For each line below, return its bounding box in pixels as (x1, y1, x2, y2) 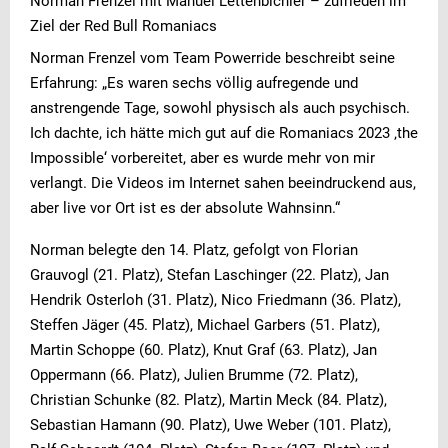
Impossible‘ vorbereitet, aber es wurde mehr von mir (30, 149, 375, 168)
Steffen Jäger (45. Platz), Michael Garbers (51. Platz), (30, 316, 380, 335)
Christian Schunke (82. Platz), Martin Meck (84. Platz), (30, 391, 387, 410)
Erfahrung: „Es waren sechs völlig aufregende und (30, 74, 358, 93)
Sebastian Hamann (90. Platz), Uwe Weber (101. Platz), (30, 416, 391, 435)
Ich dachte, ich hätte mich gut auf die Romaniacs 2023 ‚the (30, 124, 418, 143)
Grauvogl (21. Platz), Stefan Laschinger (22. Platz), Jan (30, 266, 389, 285)
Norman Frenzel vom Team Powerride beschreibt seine (30, 49, 395, 68)
